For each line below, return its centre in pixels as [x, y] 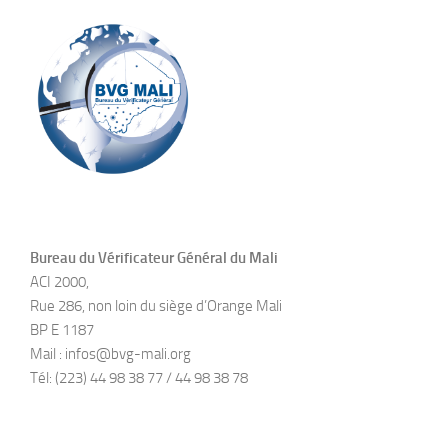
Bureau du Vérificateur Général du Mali [154, 257]
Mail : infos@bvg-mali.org [110, 353]
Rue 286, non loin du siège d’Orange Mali [156, 305]
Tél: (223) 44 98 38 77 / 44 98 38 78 [139, 377]
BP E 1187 [62, 329]
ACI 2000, [59, 281]
